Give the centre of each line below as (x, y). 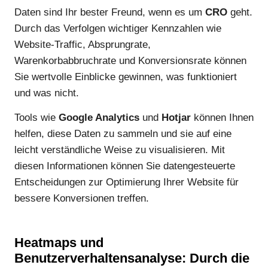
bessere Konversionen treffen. (82, 199)
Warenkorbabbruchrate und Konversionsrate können (130, 60)
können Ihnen (222, 118)
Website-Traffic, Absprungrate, (83, 44)
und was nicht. (47, 93)
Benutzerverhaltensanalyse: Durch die (132, 258)
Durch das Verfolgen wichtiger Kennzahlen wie (118, 28)
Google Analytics (99, 118)
